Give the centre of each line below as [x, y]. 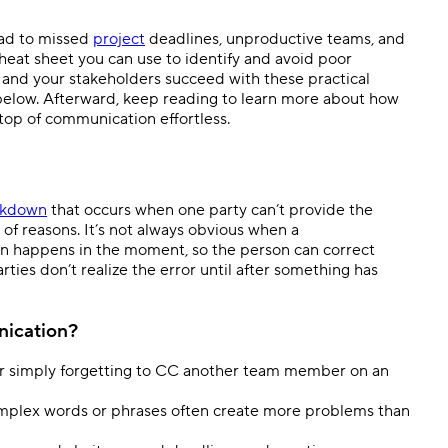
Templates [49, 35]
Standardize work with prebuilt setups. [133, 58]
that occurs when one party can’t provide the [210, 209]
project [119, 39]
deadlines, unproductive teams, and [275, 39]
